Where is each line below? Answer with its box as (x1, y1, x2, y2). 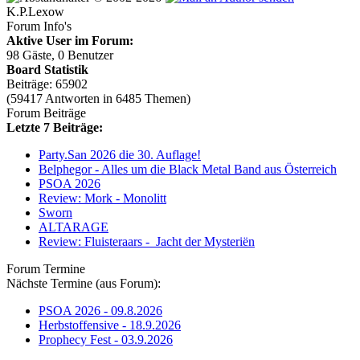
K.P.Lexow (6, 5, 64, 19)
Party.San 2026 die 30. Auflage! (39, 148, 201, 162)
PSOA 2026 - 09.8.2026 (39, 304, 162, 318)
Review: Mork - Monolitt (39, 191, 166, 206)
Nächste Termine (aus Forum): (6, 276, 161, 291)
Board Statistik (6, 63, 88, 77)
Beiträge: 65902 (6, 77, 88, 92)
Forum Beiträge (6, 106, 86, 121)
